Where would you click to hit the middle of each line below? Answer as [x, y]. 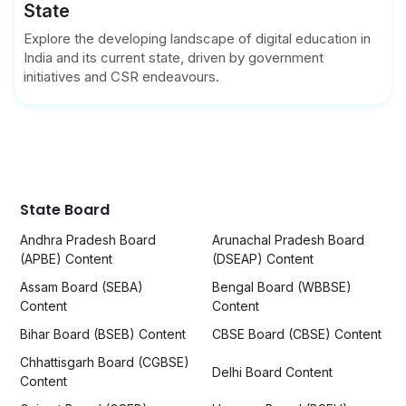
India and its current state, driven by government [174, 58]
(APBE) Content [66, 259]
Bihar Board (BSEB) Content [103, 334]
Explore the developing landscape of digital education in [197, 39]
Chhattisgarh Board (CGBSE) [105, 362]
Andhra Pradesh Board [88, 240]
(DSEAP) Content [263, 259]
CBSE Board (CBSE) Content [297, 334]
